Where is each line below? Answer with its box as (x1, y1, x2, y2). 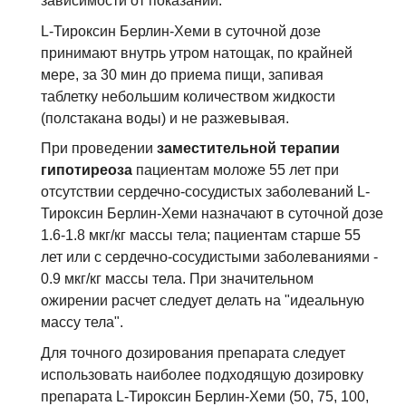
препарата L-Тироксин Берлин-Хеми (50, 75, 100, (41, 388, 369, 404)
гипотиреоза (41, 162, 132, 179)
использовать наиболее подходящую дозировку (41, 366, 363, 382)
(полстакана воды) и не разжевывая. (41, 110, 289, 126)
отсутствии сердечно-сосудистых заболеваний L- (41, 184, 370, 200)
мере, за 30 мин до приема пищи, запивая (41, 66, 324, 82)
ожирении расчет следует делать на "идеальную (41, 293, 364, 309)
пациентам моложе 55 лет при (132, 162, 339, 179)
